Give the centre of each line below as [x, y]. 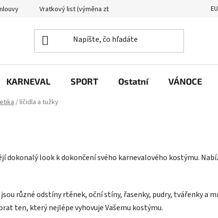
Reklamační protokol [172, 9]
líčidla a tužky [39, 102]
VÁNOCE [185, 81]
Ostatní [133, 81]
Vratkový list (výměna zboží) [80, 9]
